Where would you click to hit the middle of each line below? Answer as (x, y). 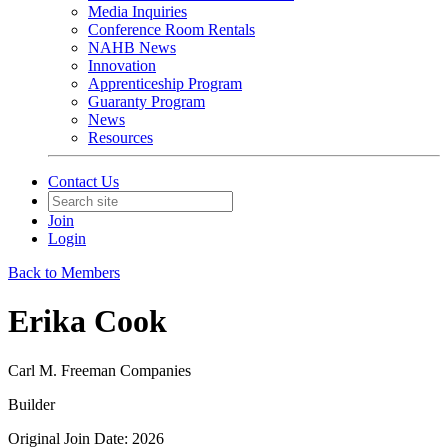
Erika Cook (87, 321)
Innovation (122, 65)
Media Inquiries (137, 11)
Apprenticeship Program (165, 83)
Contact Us (83, 181)
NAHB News (132, 47)
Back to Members (64, 272)
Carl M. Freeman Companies (99, 370)
